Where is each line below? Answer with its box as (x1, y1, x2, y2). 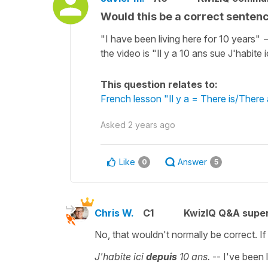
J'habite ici (95, 250, 146, 263)
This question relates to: (100, 78, 218, 90)
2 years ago (128, 119, 175, 130)
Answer (178, 156, 207, 167)
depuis (146, 250, 179, 263)
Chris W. (95, 206, 134, 219)
